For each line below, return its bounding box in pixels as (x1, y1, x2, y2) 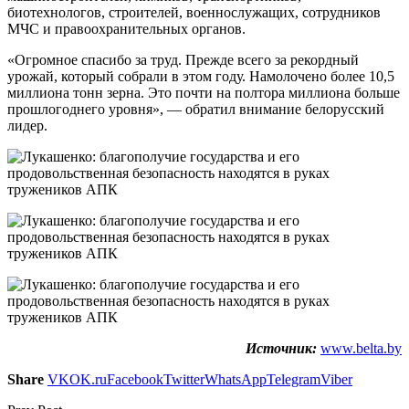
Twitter (163, 371, 204, 387)
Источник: (246, 340, 317, 356)
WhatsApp (204, 371, 267, 387)
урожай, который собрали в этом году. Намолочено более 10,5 (7, 68, 394, 84)
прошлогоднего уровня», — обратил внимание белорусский (7, 100, 384, 117)
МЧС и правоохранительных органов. (7, 20, 246, 37)
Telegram (267, 371, 320, 387)
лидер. (7, 117, 47, 133)
